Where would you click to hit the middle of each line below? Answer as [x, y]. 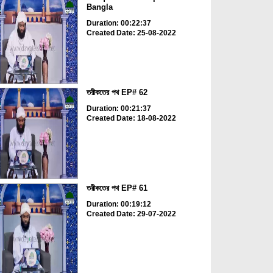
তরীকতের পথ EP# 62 [117, 93]
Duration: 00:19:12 [119, 204]
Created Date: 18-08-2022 [131, 119]
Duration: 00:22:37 [119, 23]
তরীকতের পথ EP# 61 [117, 188]
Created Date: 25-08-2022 [131, 33]
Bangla [99, 7]
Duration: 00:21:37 [119, 109]
